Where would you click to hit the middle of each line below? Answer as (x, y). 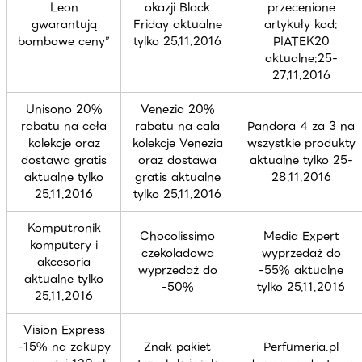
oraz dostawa (177, 160)
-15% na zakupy (64, 346)
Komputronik (64, 227)
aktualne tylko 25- (301, 160)
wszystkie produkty (301, 143)
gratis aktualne (177, 177)
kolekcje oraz (64, 143)
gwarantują (64, 24)
